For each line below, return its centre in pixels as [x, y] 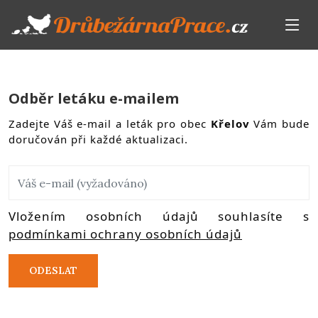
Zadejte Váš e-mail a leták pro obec [110, 124]
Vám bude [280, 124]
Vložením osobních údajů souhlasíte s [159, 216]
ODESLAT [53, 270]
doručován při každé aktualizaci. [98, 139]
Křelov [230, 124]
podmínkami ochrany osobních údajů [125, 234]
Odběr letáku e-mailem [94, 98]
